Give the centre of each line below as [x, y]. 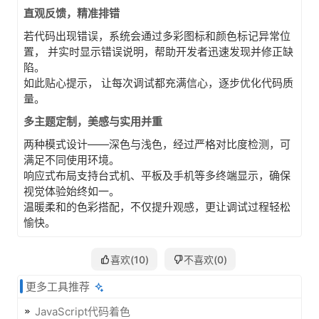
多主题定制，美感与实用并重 [93, 121]
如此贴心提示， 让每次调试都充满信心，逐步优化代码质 [158, 83]
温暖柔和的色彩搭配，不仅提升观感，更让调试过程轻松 [157, 207]
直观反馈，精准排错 [72, 13]
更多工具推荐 [58, 287]
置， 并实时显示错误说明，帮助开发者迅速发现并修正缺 [158, 52]
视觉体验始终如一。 [72, 191]
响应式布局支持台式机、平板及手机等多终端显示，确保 [157, 176]
